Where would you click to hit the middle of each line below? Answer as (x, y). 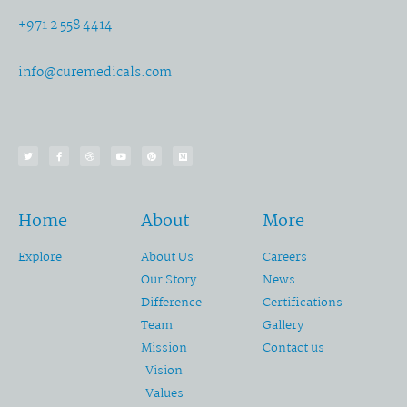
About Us (167, 257)
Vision (164, 371)
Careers (285, 257)
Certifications (303, 303)
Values (164, 393)
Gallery (283, 325)
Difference (171, 303)
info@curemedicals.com (95, 73)
